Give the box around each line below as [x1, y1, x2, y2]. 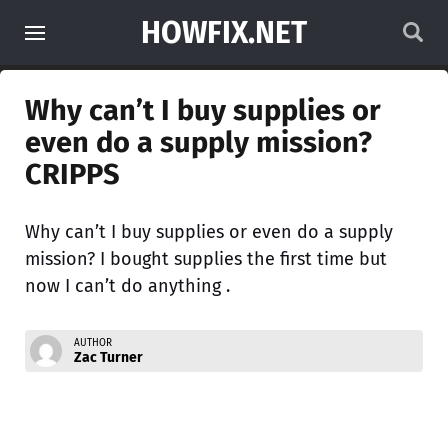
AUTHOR [74, 336, 112, 349]
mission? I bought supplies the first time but [25, 248, 387, 270]
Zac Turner [74, 348, 143, 366]
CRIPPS [25, 157, 120, 192]
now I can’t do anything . [25, 275, 230, 297]
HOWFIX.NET [141, 15, 307, 51]
